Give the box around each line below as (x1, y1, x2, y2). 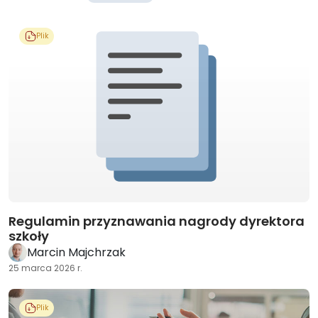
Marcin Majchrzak (27, 244, 126, 261)
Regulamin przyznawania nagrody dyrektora (9, 212, 305, 230)
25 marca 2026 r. (9, 262, 82, 274)
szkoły (9, 227, 49, 245)
